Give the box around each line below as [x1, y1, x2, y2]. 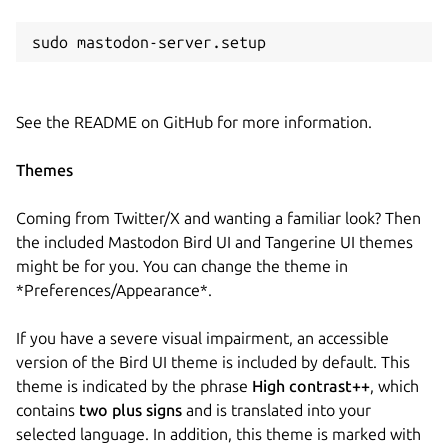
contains [16, 400, 79, 419]
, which [370, 376, 419, 395]
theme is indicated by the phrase [16, 376, 252, 395]
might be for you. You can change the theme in [16, 256, 348, 275]
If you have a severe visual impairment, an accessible [16, 328, 389, 347]
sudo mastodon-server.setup [32, 32, 266, 51]
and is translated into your [182, 400, 371, 419]
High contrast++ [252, 376, 370, 395]
